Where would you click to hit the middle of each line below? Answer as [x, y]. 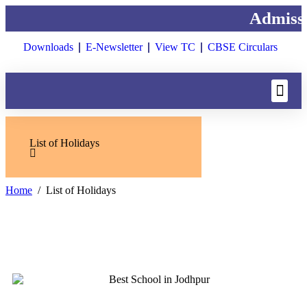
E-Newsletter [114, 47]
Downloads [48, 47]
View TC [175, 47]
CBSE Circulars [242, 47]
